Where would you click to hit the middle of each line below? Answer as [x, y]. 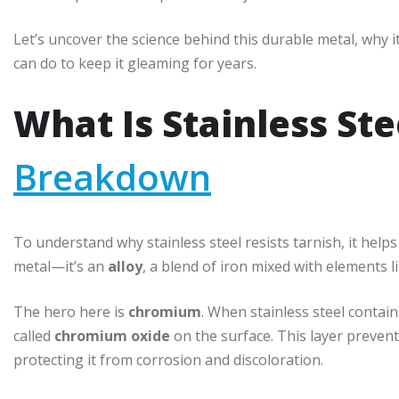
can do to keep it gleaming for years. [135, 64]
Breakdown [112, 177]
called [34, 336]
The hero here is [71, 312]
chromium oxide [112, 336]
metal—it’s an [61, 267]
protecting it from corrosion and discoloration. [168, 360]
